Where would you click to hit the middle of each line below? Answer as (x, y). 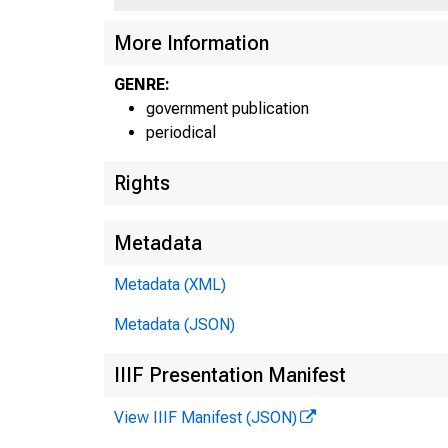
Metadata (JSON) (174, 324)
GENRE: (142, 84)
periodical (181, 132)
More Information (191, 42)
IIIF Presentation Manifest (230, 374)
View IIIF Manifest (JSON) (205, 417)
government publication (227, 108)
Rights (142, 182)
